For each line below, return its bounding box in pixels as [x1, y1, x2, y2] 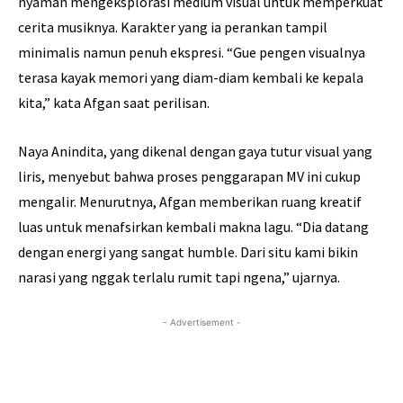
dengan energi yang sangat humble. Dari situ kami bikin [18, 243, 358, 262]
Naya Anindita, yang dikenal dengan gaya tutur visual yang [18, 142, 372, 161]
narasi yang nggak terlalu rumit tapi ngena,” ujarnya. [18, 268, 340, 287]
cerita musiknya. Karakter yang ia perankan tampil [18, 18, 327, 37]
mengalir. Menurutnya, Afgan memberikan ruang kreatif [18, 193, 362, 211]
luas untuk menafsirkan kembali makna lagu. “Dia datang [18, 218, 369, 237]
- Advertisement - [162, 317, 241, 328]
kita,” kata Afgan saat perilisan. [18, 94, 210, 112]
